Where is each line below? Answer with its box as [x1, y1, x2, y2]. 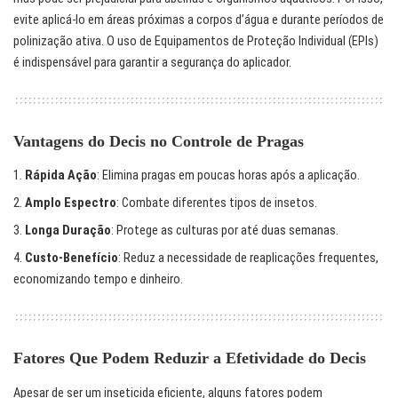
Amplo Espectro [25, 195, 116, 211]
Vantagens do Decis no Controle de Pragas [13, 132, 304, 151]
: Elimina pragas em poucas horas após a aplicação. [97, 168, 360, 184]
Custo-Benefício [25, 251, 118, 267]
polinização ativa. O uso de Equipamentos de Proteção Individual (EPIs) [13, 34, 378, 50]
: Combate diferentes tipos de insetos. [116, 195, 317, 211]
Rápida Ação [25, 168, 97, 184]
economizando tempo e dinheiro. [13, 272, 183, 288]
